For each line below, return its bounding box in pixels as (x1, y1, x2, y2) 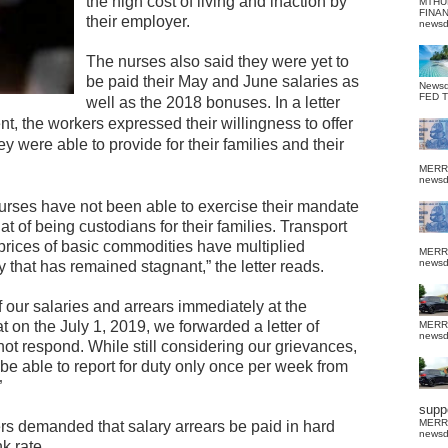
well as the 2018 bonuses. (86, 94, 275, 111)
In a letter (275, 94, 340, 111)
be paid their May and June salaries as (86, 73, 359, 90)
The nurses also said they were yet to (86, 53, 349, 70)
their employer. (86, 13, 190, 30)
